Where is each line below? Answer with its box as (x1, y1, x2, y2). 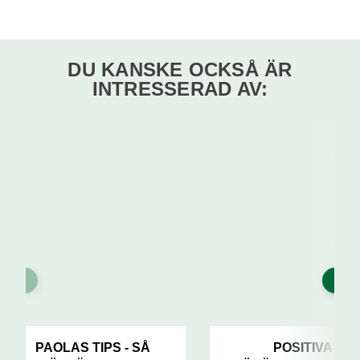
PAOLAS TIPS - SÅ (35, 341, 150, 354)
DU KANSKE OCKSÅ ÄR (67, 59, 292, 80)
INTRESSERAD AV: (92, 78, 268, 100)
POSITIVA (273, 341, 333, 354)
